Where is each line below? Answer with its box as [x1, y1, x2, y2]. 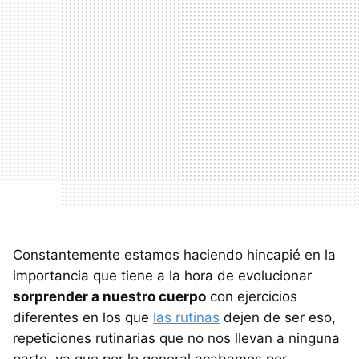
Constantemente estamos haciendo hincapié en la [13, 246, 336, 263]
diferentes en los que [13, 309, 153, 325]
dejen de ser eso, [220, 309, 336, 325]
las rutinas [153, 309, 220, 325]
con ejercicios [206, 288, 297, 305]
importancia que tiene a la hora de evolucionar [13, 267, 312, 284]
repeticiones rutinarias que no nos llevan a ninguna [13, 329, 340, 346]
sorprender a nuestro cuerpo [13, 288, 206, 305]
